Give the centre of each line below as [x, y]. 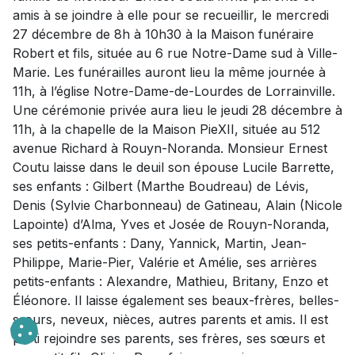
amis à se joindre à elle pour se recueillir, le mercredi [171, 15]
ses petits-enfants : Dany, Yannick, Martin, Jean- [160, 244]
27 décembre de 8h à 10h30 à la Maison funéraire [163, 34]
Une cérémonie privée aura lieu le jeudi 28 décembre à [177, 111]
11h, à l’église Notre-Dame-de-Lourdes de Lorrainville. [174, 92]
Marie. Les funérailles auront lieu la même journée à [169, 73]
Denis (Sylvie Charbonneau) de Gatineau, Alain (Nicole [177, 206]
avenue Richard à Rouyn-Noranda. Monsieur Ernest [170, 149]
